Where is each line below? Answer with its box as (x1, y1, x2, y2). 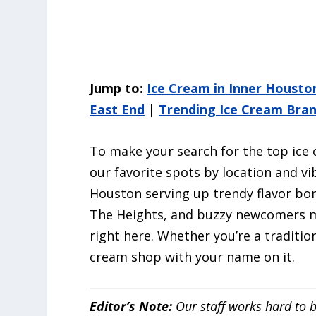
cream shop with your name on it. (90, 248, 296, 266)
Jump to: (90, 80, 147, 97)
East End (90, 101, 145, 119)
